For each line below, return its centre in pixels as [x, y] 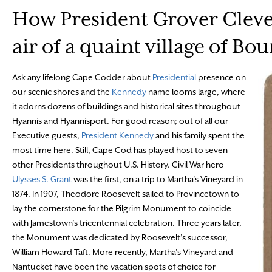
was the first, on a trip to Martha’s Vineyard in [157, 179]
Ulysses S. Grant [42, 179]
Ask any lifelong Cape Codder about [82, 77]
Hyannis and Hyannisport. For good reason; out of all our [120, 121]
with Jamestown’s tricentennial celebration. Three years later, [127, 223]
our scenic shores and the [62, 91]
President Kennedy [117, 135]
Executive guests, [47, 135]
